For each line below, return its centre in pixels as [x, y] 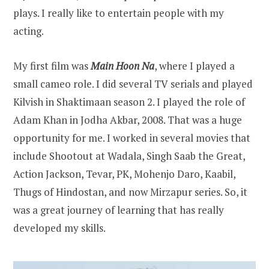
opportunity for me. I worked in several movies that [132, 138]
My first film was [52, 66]
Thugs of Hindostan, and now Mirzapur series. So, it [130, 192]
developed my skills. [59, 228]
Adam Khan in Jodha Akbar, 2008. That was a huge [128, 120]
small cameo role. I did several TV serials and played [133, 84]
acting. [29, 31]
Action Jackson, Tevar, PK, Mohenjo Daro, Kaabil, [124, 174]
